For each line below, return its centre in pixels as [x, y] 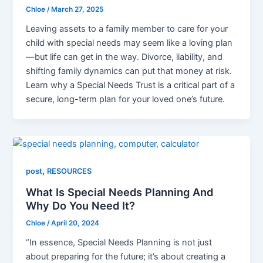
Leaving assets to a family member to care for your [127, 28]
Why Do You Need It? [81, 205]
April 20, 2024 [75, 223]
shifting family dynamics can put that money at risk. [129, 71]
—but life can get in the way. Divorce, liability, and [124, 57]
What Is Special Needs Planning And [120, 192]
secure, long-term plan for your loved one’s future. [126, 99]
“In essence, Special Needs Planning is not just [119, 243]
